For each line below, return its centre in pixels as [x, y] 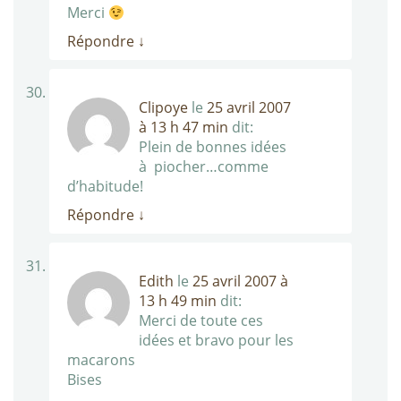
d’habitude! [105, 187]
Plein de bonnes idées [213, 147]
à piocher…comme [204, 167]
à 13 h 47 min [183, 128]
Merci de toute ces [201, 321]
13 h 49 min [178, 301]
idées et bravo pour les [216, 341]
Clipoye [163, 108]
